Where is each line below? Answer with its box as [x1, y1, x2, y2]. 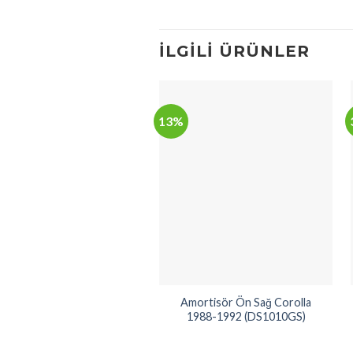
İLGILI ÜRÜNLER [159, 41, 310, 61]
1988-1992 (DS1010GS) [186, 309, 306, 323]
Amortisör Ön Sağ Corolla [180, 295, 311, 309]
